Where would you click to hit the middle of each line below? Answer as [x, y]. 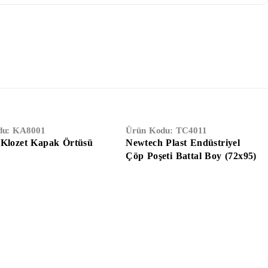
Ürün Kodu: [151, 131]
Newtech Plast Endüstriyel [183, 143]
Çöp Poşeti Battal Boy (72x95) [191, 156]
